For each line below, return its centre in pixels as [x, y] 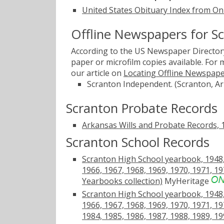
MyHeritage [187, 181]
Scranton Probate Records [142, 108]
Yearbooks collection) [122, 181]
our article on [97, 73]
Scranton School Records [138, 142]
